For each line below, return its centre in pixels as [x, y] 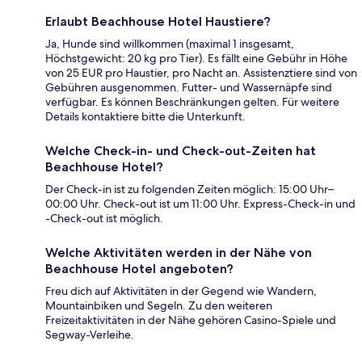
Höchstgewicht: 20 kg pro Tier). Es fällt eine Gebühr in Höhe [196, 59]
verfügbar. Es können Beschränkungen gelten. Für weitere [192, 102]
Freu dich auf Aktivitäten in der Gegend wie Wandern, [181, 291]
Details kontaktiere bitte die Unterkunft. [145, 117]
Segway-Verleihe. [90, 335]
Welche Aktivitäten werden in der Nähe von [179, 253]
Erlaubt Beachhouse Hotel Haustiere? [158, 22]
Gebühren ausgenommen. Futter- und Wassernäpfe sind [189, 88]
